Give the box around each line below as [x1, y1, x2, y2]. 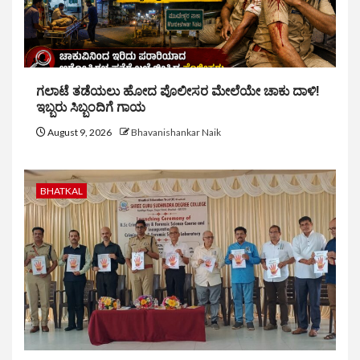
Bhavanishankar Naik [131, 126, 221, 139]
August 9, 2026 [46, 126, 113, 139]
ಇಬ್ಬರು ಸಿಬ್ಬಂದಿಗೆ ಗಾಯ [36, 100, 145, 116]
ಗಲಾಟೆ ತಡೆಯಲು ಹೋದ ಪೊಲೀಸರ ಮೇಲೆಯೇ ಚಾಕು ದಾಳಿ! [36, 84, 319, 100]
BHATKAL [40, 185, 83, 198]
